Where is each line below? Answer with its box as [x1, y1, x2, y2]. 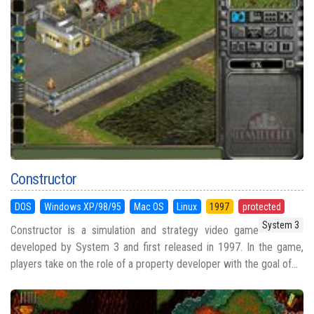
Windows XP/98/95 [43, 200, 121, 212]
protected [242, 200, 281, 212]
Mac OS [133, 200, 164, 212]
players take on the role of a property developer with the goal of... [11, 257, 298, 271]
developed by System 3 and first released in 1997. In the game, [11, 240, 303, 254]
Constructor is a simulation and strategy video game [11, 223, 259, 237]
